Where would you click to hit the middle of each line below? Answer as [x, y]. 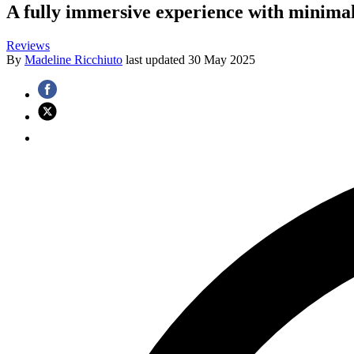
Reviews [28, 45]
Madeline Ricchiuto [73, 59]
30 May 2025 [222, 59]
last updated [157, 59]
